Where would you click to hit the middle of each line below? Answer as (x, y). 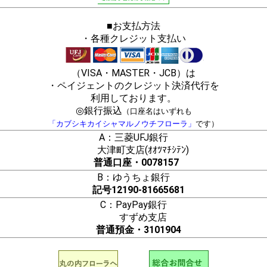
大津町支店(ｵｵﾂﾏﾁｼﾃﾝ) (133, 150)
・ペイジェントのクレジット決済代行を (133, 85)
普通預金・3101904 (133, 229)
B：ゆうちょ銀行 (133, 177)
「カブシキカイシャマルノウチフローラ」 (122, 123)
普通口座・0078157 (136, 162)
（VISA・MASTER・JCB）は (133, 73)
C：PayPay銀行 (133, 204)
